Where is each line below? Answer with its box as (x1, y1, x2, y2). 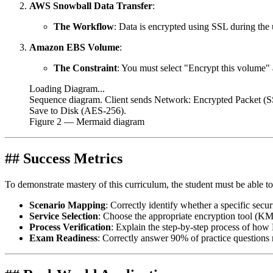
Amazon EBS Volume (29, 42, 119, 53)
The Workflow (54, 21, 114, 32)
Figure (29, 116, 57, 127)
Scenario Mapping (29, 200, 105, 211)
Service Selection (29, 211, 98, 222)
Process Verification (29, 222, 111, 233)
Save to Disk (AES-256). (29, 105, 126, 116)
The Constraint (54, 63, 117, 74)
